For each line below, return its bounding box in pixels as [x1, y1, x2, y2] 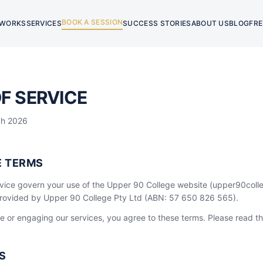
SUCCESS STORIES [123, 19, 191, 28]
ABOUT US [191, 19, 230, 28]
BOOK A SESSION [61, 18, 123, 26]
